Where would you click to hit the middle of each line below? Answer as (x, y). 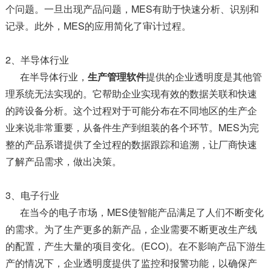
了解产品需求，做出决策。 (63, 162)
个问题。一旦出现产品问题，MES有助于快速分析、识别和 (132, 9)
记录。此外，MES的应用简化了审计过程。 (98, 26)
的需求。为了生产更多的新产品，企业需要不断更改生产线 (131, 229)
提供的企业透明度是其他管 (204, 77)
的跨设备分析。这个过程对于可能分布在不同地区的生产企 (131, 111)
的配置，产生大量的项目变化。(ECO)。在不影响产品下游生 (135, 246)
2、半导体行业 (37, 60)
